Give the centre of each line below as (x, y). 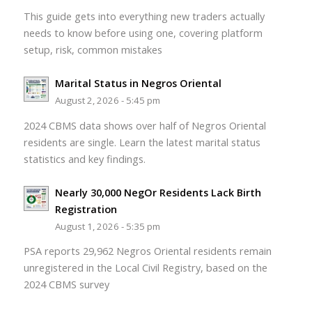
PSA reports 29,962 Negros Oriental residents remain (147, 251)
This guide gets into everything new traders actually (144, 17)
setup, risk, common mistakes (93, 50)
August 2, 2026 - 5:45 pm (107, 101)
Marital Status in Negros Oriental (138, 84)
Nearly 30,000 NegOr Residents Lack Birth (158, 193)
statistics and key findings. (84, 159)
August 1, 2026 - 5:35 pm (107, 227)
